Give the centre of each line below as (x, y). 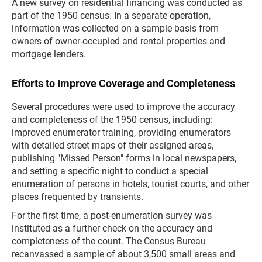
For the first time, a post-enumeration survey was (112, 216)
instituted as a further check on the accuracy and (112, 228)
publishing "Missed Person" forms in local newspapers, (124, 158)
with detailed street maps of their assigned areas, (113, 145)
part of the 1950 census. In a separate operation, (111, 15)
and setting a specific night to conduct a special (110, 171)
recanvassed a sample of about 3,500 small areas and (123, 254)
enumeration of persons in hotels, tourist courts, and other (130, 184)
